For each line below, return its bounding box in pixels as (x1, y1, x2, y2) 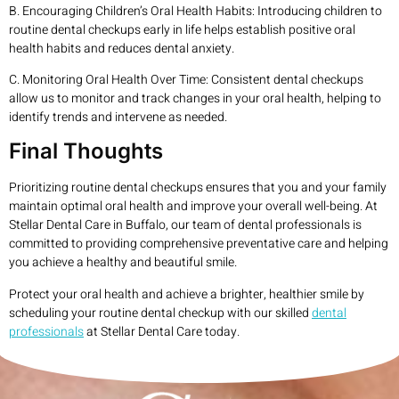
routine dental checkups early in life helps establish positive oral (9, 20, 355, 39)
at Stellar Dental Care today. (84, 322, 240, 341)
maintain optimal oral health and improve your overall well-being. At (9, 197, 378, 216)
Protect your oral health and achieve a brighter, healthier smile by (9, 284, 364, 304)
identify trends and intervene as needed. (9, 108, 227, 127)
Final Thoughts (9, 138, 163, 165)
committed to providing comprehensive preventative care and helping (9, 234, 388, 254)
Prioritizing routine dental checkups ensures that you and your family (9, 178, 387, 198)
